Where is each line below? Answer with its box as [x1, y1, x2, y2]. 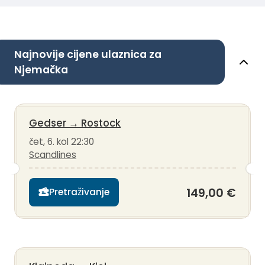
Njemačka [14, 62, 68, 77]
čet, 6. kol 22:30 [29, 135, 94, 148]
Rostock [81, 115, 121, 130]
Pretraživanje [49, 186, 109, 199]
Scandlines [29, 148, 76, 161]
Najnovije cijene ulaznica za [14, 47, 161, 62]
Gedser [29, 115, 66, 130]
